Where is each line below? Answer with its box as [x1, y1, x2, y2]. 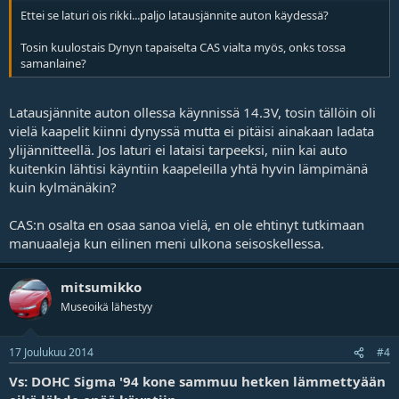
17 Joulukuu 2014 [9, 345, 94, 360]
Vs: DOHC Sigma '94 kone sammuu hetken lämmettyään [9, 372, 386, 390]
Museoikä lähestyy [61, 298, 152, 314]
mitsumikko [61, 277, 142, 296]
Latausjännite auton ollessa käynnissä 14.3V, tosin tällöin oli [9, 102, 376, 121]
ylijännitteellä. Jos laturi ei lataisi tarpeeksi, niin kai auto [9, 140, 347, 159]
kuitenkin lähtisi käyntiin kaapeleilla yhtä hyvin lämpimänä [9, 159, 368, 177]
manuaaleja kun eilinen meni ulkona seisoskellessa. [9, 233, 324, 252]
